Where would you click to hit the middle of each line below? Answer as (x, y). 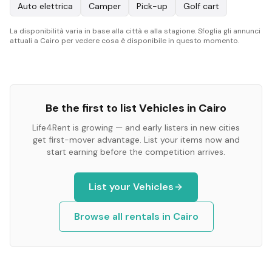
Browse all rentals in (123, 216)
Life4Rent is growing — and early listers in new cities (136, 127)
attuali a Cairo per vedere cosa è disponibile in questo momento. (124, 41)
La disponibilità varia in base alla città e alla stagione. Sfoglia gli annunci (135, 31)
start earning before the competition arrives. (136, 152)
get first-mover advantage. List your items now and (136, 140)
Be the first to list (92, 108)
